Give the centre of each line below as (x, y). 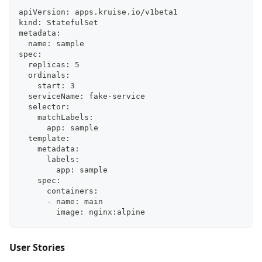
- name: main (61, 201)
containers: (58, 191)
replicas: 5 (49, 64)
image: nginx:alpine (82, 212)
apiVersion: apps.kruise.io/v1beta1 (98, 12)
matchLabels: (56, 117)
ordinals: (44, 75)
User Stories (37, 247)
